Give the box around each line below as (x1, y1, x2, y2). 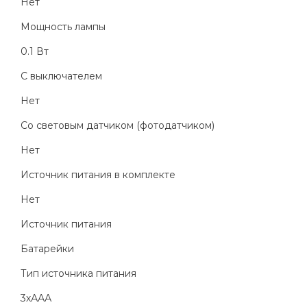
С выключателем (21, 70, 102, 83)
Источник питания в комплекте (21, 169, 175, 182)
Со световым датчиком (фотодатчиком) (21, 119, 214, 132)
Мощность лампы (21, 21, 106, 34)
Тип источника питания (21, 267, 136, 280)
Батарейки (21, 243, 74, 256)
